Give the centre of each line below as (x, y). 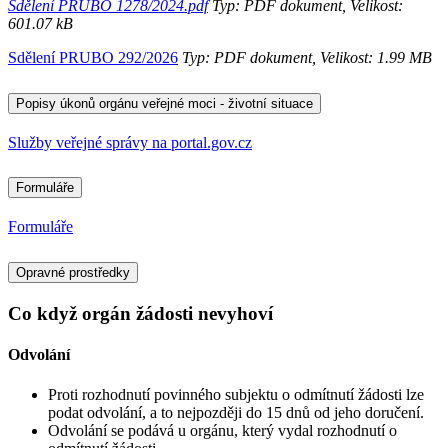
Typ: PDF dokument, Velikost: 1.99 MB (305, 57)
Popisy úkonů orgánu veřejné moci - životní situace (164, 103)
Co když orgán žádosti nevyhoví (140, 314)
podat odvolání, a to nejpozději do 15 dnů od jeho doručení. (236, 412)
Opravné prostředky (73, 273)
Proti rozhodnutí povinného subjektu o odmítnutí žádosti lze (236, 394)
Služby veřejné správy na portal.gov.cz (130, 142)
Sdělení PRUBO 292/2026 (93, 57)
